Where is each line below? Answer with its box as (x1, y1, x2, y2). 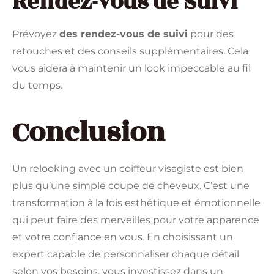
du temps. (12, 79, 62, 91)
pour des (188, 28, 234, 40)
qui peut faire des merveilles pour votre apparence (12, 213, 259, 226)
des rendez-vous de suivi (59, 28, 188, 40)
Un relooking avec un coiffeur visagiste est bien (12, 162, 243, 174)
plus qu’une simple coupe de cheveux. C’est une (12, 179, 250, 191)
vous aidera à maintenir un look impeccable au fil (12, 62, 251, 74)
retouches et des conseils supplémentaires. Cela (12, 45, 248, 57)
